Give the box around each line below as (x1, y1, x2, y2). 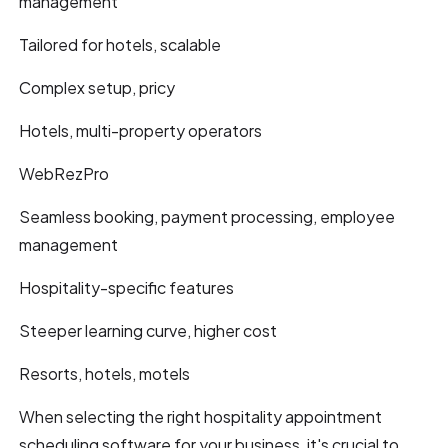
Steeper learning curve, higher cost (19, 319, 278, 341)
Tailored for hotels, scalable (19, 33, 222, 55)
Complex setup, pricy (19, 76, 176, 98)
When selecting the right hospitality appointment (19, 405, 383, 427)
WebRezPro (19, 162, 110, 184)
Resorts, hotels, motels (19, 362, 191, 384)
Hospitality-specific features (19, 276, 235, 298)
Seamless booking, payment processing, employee (19, 205, 396, 227)
